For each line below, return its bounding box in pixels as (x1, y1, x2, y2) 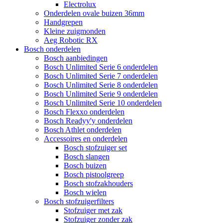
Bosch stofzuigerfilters (44, 197, 114, 206)
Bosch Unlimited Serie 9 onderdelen (44, 90, 158, 99)
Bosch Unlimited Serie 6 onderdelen (44, 63, 158, 72)
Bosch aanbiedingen (44, 54, 108, 63)
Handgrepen (44, 18, 83, 27)
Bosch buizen (64, 161, 107, 170)
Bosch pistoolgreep (64, 170, 124, 179)
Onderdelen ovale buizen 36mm (44, 9, 144, 18)
